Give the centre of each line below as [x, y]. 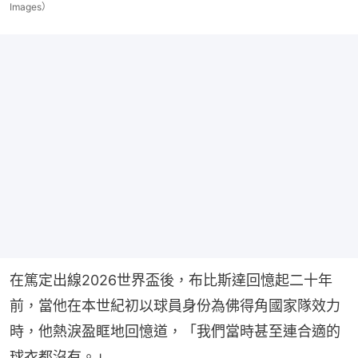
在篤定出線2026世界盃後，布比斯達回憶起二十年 [171, 280]
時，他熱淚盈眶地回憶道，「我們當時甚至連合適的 [175, 331]
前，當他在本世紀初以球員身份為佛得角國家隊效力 [175, 305]
